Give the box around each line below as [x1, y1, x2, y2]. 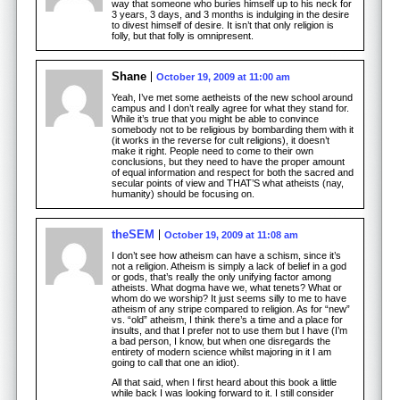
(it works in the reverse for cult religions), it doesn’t [112, 134, 329, 146]
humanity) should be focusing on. [112, 187, 254, 199]
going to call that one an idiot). [112, 356, 239, 368]
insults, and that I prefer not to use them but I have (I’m [112, 324, 347, 336]
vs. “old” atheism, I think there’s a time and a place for [112, 313, 343, 325]
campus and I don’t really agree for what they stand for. [112, 102, 349, 113]
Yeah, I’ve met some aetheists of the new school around [112, 91, 353, 103]
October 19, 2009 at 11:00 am [156, 71, 290, 82]
